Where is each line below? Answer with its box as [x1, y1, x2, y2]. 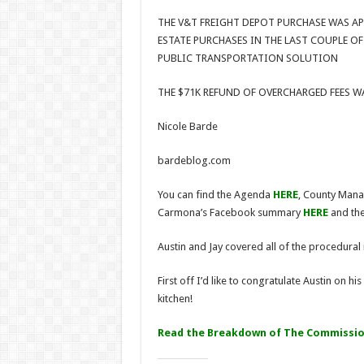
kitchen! [157, 292, 193, 305]
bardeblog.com [157, 154, 231, 167]
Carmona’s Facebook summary [157, 206, 303, 219]
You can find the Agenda [157, 188, 273, 201]
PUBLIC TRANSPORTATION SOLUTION [157, 51, 338, 64]
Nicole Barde [157, 119, 218, 132]
